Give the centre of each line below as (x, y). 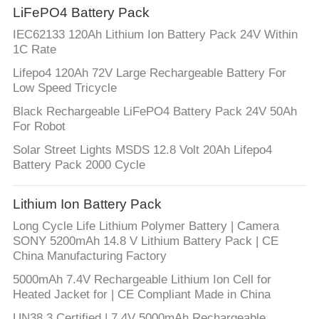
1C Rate (34, 49)
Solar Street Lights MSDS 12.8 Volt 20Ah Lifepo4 (142, 150)
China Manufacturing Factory (89, 256)
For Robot (39, 126)
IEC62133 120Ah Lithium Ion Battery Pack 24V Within (155, 34)
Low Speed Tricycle (64, 88)
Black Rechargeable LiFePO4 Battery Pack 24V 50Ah (155, 111)
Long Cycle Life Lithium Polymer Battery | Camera (146, 226)
